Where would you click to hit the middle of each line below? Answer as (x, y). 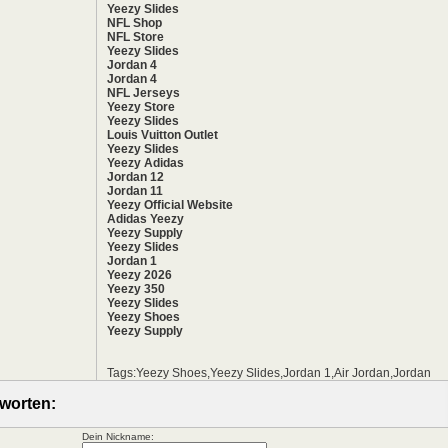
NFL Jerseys (143, 93)
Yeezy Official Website (170, 205)
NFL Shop (134, 23)
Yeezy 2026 (139, 275)
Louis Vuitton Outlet (162, 135)
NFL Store (135, 37)
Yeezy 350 (136, 289)
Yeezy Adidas (145, 163)
